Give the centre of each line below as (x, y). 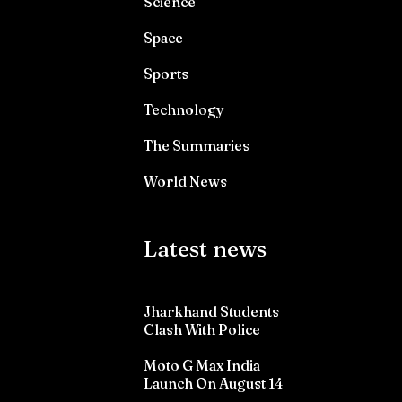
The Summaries (197, 146)
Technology (184, 110)
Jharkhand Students (211, 312)
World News (185, 182)
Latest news (205, 249)
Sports (166, 74)
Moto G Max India (202, 366)
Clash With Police (202, 330)
